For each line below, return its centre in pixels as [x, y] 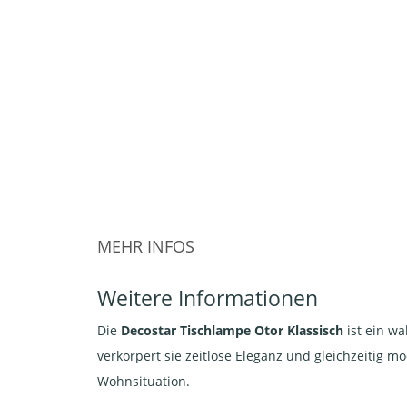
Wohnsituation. [144, 381]
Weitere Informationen [208, 298]
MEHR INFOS [146, 246]
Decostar [149, 330]
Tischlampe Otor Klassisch [262, 330]
